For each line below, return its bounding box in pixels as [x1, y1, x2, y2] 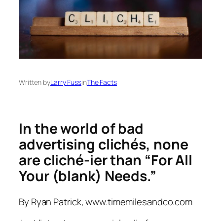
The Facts [86, 77, 117, 87]
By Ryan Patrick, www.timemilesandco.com [19, 195, 193, 208]
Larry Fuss [50, 77, 81, 87]
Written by [19, 77, 50, 87]
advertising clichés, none [19, 135, 188, 154]
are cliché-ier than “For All [19, 150, 193, 170]
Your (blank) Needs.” [19, 166, 156, 186]
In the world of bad [19, 119, 144, 139]
